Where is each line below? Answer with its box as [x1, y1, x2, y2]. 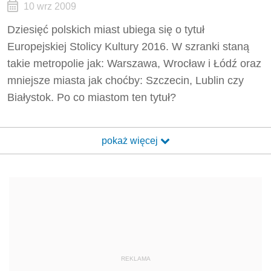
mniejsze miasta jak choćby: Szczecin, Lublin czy [7, 74, 244, 87]
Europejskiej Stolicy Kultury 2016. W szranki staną [7, 41, 249, 53]
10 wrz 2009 [23, 1, 76, 11]
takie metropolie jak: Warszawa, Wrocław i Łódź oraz [7, 57, 261, 70]
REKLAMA [120, 255, 151, 262]
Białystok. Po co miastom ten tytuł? [7, 91, 176, 103]
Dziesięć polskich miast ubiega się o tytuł [7, 24, 204, 36]
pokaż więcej [101, 135, 160, 146]
